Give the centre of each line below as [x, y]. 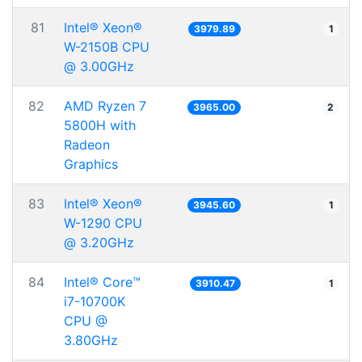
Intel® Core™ [102, 282]
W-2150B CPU [107, 47]
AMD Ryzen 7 [105, 106]
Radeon [87, 145]
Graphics [91, 164]
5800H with [100, 125]
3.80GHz [91, 340]
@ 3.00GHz [99, 66]
